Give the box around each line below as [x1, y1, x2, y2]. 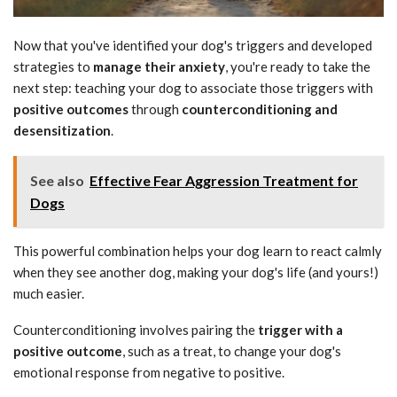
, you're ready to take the [225, 58, 370, 74]
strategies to [13, 58, 93, 74]
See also [30, 171, 84, 189]
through [128, 100, 182, 117]
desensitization [13, 121, 111, 138]
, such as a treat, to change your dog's [122, 342, 341, 359]
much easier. [13, 284, 84, 301]
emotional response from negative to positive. [13, 363, 284, 380]
